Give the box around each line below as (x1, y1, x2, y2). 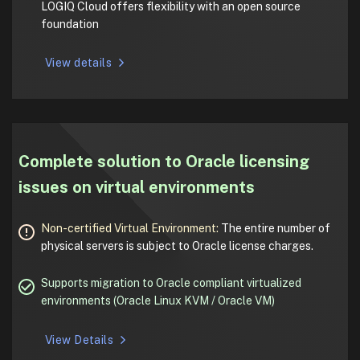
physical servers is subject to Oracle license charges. (41, 239, 313, 253)
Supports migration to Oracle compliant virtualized (41, 276, 301, 290)
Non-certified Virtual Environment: (41, 222, 221, 235)
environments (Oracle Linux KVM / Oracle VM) (41, 294, 275, 308)
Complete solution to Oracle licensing (18, 152, 309, 172)
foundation (41, 17, 99, 31)
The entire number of (221, 222, 330, 235)
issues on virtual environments (18, 178, 255, 198)
